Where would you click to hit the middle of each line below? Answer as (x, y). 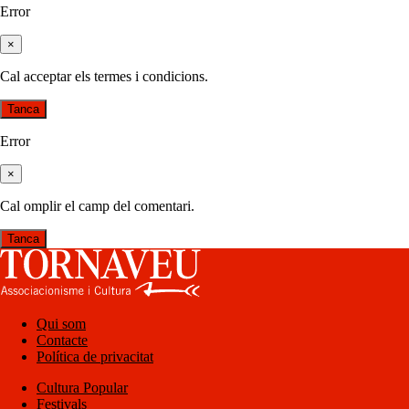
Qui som (61, 323)
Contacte (62, 340)
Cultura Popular (82, 387)
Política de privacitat (95, 356)
